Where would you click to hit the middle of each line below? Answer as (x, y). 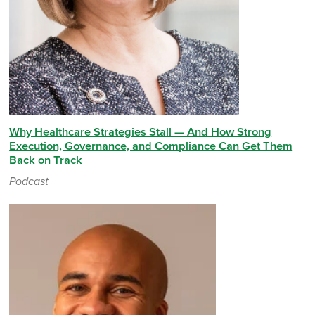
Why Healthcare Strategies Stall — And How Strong (141, 132)
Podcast (29, 181)
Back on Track (46, 160)
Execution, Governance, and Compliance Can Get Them (151, 146)
